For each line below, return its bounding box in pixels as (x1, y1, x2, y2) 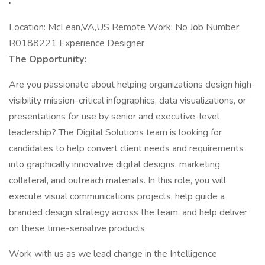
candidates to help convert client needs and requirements (9, 142, 244, 155)
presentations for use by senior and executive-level (9, 110, 219, 123)
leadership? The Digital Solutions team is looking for (9, 126, 222, 139)
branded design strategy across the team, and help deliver (9, 206, 247, 219)
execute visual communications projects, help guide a (9, 190, 225, 203)
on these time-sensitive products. (9, 222, 147, 235)
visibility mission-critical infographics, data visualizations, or (9, 94, 246, 107)
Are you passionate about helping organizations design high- (9, 78, 256, 91)
